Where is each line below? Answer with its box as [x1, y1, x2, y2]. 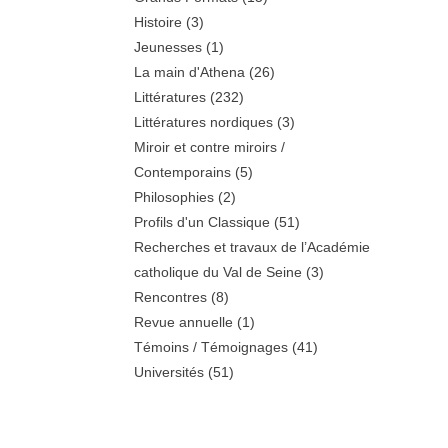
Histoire [134, 13, 183, 30]
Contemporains [134, 163, 232, 180]
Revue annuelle [134, 313, 234, 330]
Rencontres [134, 288, 208, 305]
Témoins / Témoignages [134, 338, 289, 355]
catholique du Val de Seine [134, 263, 303, 280]
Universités [134, 363, 205, 380]
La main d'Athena [134, 63, 246, 80]
